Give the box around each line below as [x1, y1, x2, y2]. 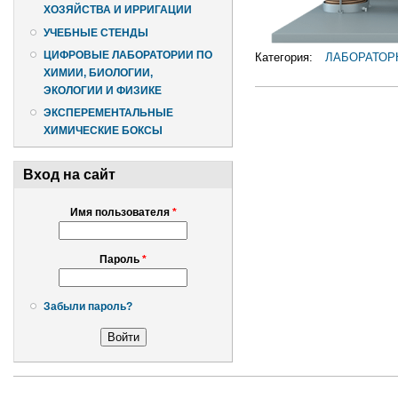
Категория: [255, 51, 316, 65]
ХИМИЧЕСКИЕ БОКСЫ [44, 124, 163, 138]
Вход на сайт [23, 167, 115, 183]
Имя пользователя [69, 206, 172, 219]
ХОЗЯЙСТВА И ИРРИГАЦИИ [44, 4, 192, 17]
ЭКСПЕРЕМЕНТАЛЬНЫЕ [44, 107, 173, 120]
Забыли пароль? [44, 300, 132, 314]
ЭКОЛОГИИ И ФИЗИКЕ [44, 84, 162, 97]
